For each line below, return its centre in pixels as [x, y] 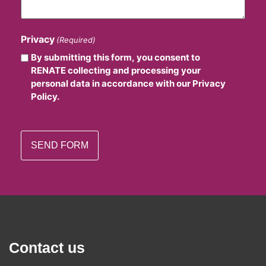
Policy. [45, 96]
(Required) [76, 39]
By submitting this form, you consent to [115, 57]
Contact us [47, 247]
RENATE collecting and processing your [116, 70]
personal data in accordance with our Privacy [128, 83]
